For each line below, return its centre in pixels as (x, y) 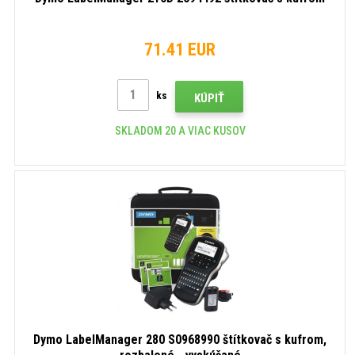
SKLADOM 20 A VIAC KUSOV (180, 130)
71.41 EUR (180, 49)
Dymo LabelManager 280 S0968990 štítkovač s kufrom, (180, 339)
